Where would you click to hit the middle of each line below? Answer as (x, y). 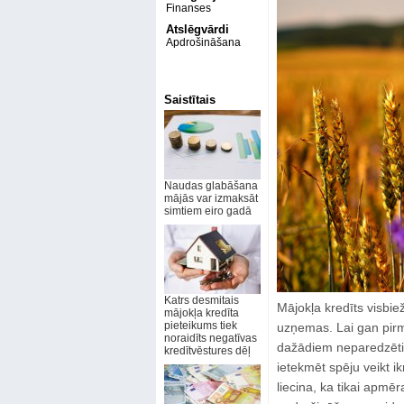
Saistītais (189, 100)
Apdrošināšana (203, 42)
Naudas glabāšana (211, 186)
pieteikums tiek (200, 326)
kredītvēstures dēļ (207, 351)
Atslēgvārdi (197, 29)
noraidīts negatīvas (210, 338)
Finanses (188, 8)
